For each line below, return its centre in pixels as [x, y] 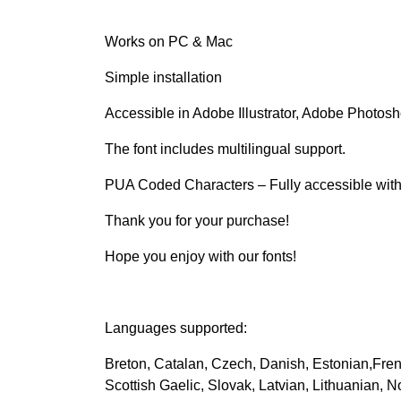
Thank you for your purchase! [197, 220]
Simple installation [163, 77]
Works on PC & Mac [169, 41]
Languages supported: [176, 328]
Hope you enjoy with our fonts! [200, 256]
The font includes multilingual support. [225, 149]
